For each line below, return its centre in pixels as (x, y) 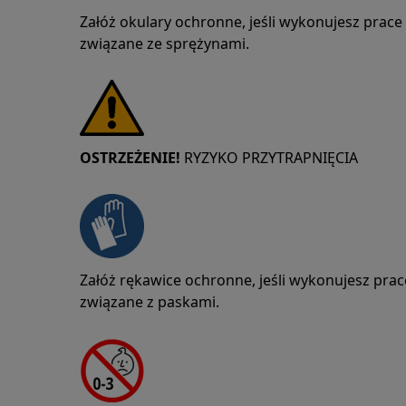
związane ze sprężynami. (164, 43)
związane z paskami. (150, 302)
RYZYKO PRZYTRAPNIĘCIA (271, 158)
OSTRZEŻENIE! (132, 158)
